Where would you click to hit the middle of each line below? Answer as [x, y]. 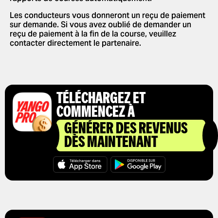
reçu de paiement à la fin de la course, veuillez [93, 34]
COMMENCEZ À [96, 113]
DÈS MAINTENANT [111, 143]
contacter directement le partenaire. [75, 43]
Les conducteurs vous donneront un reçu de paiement [108, 15]
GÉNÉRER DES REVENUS [126, 129]
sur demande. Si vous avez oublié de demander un [100, 25]
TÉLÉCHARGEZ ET [101, 99]
